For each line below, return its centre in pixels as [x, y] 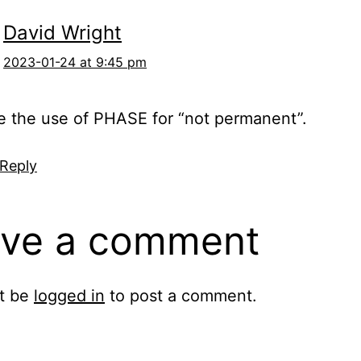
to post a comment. [181, 296]
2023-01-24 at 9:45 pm [75, 62]
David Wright [62, 33]
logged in [69, 296]
